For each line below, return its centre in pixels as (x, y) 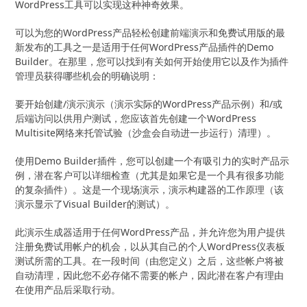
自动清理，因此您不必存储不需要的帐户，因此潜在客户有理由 (150, 275)
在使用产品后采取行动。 (68, 289)
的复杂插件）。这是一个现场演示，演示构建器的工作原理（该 (150, 189)
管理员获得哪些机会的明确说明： (87, 75)
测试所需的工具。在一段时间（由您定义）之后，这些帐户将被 (150, 260)
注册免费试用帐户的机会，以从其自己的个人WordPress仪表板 (150, 246)
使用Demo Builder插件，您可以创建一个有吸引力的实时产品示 (152, 160)
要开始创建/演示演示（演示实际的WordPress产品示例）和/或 (149, 103)
